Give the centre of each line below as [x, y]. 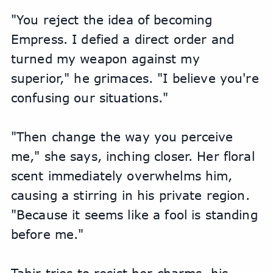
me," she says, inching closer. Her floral [133, 156]
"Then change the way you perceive [122, 137]
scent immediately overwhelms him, [122, 176]
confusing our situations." [90, 98]
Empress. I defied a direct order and [122, 39]
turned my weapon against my [105, 59]
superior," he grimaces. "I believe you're [135, 78]
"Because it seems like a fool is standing [134, 215]
